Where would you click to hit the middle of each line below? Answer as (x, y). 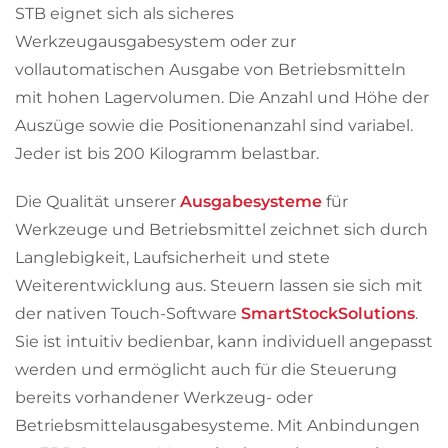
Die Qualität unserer (97, 201)
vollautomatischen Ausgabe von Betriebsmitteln (210, 69)
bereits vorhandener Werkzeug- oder (164, 397)
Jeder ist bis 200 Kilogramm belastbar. (169, 153)
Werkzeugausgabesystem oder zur (155, 41)
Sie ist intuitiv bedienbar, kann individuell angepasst (224, 341)
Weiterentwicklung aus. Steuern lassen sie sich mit (219, 285)
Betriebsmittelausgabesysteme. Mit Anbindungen (217, 425)
